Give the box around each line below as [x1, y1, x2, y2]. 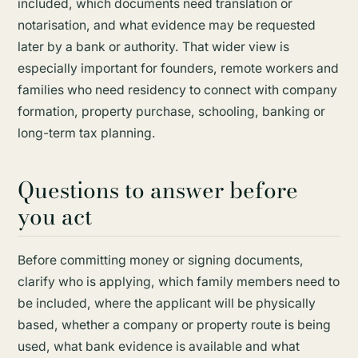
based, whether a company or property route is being [17, 317, 331, 333]
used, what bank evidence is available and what [17, 339, 300, 355]
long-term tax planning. [17, 125, 156, 141]
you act [17, 199, 92, 234]
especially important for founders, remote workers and [17, 60, 339, 76]
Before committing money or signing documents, [17, 253, 304, 268]
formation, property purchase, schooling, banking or [17, 103, 325, 119]
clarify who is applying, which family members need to [17, 274, 340, 290]
